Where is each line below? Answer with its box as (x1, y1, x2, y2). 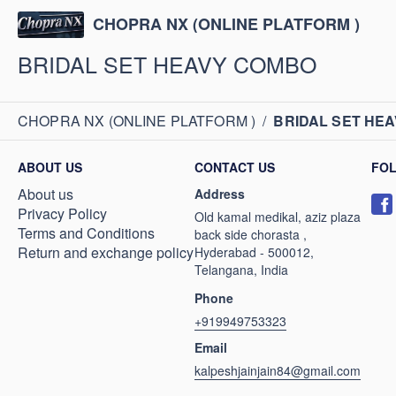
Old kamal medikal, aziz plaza (194, 208, 361, 225)
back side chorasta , (194, 225, 307, 243)
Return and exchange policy (18, 242, 194, 263)
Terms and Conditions (18, 223, 155, 243)
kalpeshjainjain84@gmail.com (194, 362, 361, 379)
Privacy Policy (18, 203, 107, 224)
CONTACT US (194, 158, 275, 176)
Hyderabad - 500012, (194, 243, 314, 261)
